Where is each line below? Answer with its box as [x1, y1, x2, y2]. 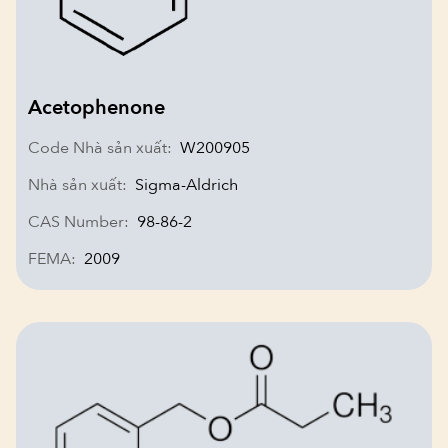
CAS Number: [28, 211, 129, 233]
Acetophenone [28, 94, 165, 121]
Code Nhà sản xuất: [28, 137, 172, 159]
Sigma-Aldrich [135, 174, 238, 196]
